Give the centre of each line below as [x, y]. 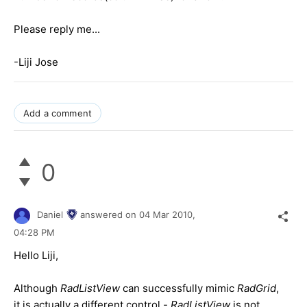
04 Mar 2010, [169, 215]
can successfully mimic [180, 288]
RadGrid [257, 288]
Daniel [50, 215]
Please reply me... [57, 29]
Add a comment [58, 113]
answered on [110, 215]
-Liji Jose [36, 62]
